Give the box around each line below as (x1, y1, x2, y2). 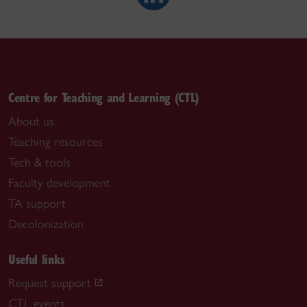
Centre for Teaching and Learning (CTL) (8, 88, 199, 106)
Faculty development (8, 175, 110, 191)
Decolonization (8, 216, 84, 232)
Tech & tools (8, 154, 71, 170)
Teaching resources (8, 134, 103, 149)
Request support (8, 275, 91, 291)
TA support (8, 195, 66, 211)
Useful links (8, 249, 65, 267)
